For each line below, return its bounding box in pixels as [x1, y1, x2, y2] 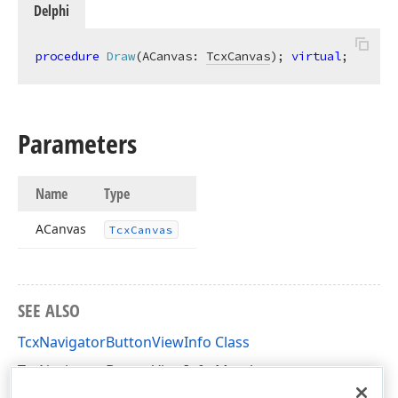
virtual [291, 48, 341, 64]
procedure [36, 48, 99, 64]
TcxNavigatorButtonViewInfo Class [18, 332, 250, 352]
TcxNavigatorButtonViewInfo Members [18, 361, 280, 380]
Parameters [18, 125, 137, 162]
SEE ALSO [18, 298, 80, 322]
